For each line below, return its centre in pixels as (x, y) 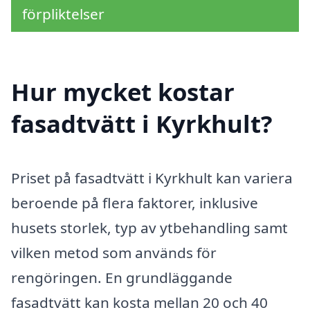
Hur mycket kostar (123, 92)
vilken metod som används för (114, 253)
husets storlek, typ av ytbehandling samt (149, 228)
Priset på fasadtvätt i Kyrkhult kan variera (152, 178)
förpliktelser (63, 13)
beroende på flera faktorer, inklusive (135, 203)
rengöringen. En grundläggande (122, 278)
